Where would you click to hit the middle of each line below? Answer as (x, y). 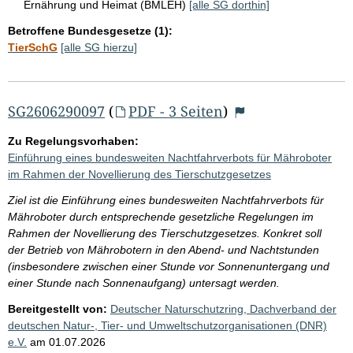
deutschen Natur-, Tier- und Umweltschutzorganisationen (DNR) (167, 325)
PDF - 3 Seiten (175, 111)
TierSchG (33, 47)
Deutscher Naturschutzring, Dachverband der (223, 308)
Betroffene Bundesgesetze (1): (90, 30)
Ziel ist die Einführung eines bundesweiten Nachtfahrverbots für (166, 200)
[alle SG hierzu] (99, 47)
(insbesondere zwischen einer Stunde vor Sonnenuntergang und (169, 266)
